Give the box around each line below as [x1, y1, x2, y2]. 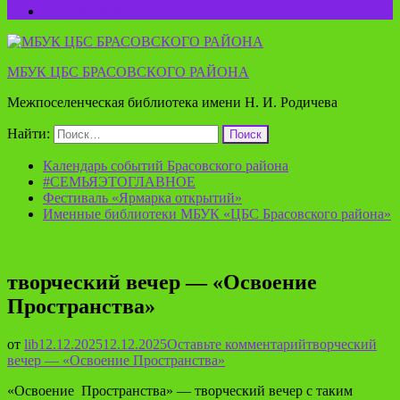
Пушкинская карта [43, 4, 157, 19]
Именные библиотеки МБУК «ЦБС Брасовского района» [43, 206, 391, 221]
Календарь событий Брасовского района [43, 158, 288, 173]
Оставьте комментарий [167, 336, 306, 352]
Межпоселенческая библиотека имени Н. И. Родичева [7, 95, 337, 110]
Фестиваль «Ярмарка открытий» [43, 190, 242, 205]
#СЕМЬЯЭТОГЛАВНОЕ [43, 174, 196, 189]
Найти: [7, 126, 50, 141]
